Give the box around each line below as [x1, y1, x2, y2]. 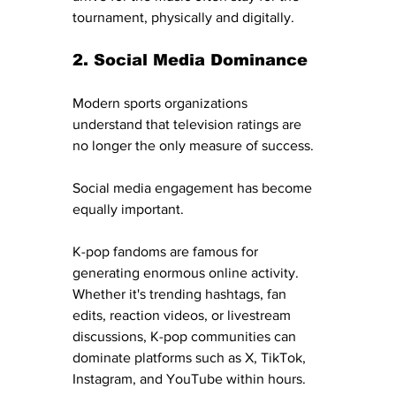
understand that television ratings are [72, 116, 305, 132]
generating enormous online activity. [72, 264, 302, 280]
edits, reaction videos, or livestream [72, 307, 294, 323]
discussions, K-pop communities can [72, 328, 300, 344]
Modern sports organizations [72, 95, 251, 110]
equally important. [72, 201, 184, 217]
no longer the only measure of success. [72, 137, 314, 153]
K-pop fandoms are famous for [72, 243, 262, 259]
